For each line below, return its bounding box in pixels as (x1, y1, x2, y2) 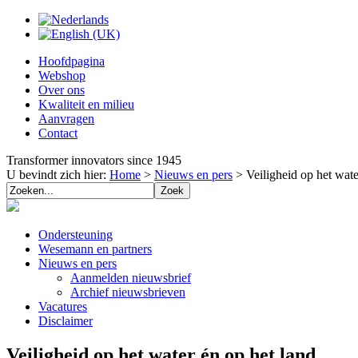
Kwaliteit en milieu (38, 97, 134, 111)
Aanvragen (38, 112, 94, 125)
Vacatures (38, 300, 87, 313)
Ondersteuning (38, 228, 113, 241)
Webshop (38, 69, 86, 82)
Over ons (38, 83, 85, 97)
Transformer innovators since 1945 (6, 153, 181, 167)
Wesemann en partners (38, 242, 152, 256)
